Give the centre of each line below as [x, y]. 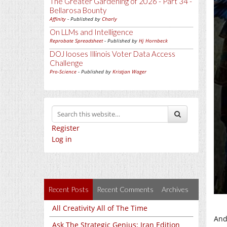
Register [66, 128]
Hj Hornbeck [153, 41]
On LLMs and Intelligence [91, 32]
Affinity [58, 19]
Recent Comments [125, 189]
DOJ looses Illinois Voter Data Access [112, 54]
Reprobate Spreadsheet [76, 41]
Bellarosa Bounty [78, 10]
